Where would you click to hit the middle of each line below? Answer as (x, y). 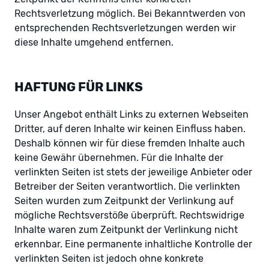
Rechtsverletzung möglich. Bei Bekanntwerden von (130, 13)
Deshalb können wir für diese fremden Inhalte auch (130, 143)
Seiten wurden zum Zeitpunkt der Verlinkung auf (124, 201)
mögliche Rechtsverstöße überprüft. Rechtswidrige (129, 215)
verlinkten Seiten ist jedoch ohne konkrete (109, 258)
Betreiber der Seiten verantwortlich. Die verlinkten (127, 186)
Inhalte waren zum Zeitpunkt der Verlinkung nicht (126, 229)
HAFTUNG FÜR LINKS (79, 87)
